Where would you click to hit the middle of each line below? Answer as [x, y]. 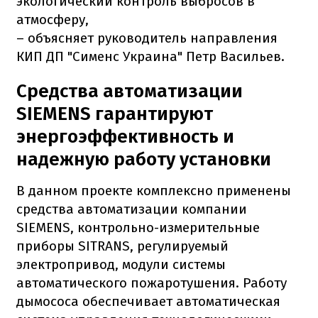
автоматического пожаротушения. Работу [152, 283]
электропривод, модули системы [121, 265]
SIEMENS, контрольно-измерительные [138, 228]
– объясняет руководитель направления [147, 38]
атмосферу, [53, 20]
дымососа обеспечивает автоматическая [148, 302]
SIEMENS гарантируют [115, 114]
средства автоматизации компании [132, 209]
